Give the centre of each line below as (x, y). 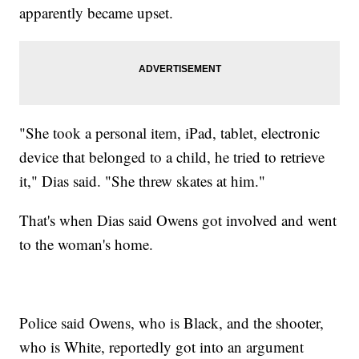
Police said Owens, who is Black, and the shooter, (172, 322)
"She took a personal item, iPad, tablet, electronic (170, 132)
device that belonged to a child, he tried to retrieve (172, 156)
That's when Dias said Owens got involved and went (178, 220)
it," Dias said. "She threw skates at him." (143, 180)
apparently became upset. (99, 12)
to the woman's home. (89, 244)
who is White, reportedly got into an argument (162, 346)
